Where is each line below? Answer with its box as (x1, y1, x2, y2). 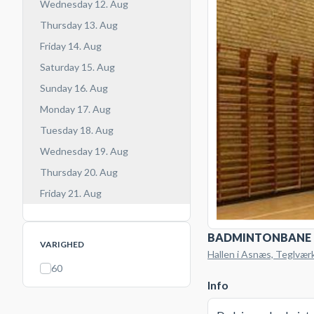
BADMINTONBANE (207, 230, 311, 244)
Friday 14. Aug (40, 40, 102, 52)
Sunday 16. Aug (40, 82, 108, 94)
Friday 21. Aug (40, 187, 102, 199)
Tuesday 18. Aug (40, 124, 114, 136)
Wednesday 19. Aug (40, 145, 128, 157)
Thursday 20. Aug (40, 166, 118, 178)
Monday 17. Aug (40, 103, 111, 115)
